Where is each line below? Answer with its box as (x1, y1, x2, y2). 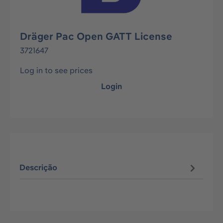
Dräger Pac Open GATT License (20, 30, 172, 42)
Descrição (19, 162, 58, 173)
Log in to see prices (20, 65, 93, 75)
